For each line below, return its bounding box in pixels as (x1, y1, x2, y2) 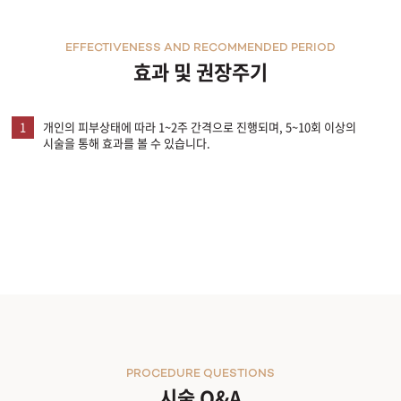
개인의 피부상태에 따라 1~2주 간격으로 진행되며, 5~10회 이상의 (43, 117, 356, 135)
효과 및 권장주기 (133, 55, 268, 86)
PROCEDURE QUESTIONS (126, 367, 275, 380)
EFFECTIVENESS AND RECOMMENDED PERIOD (65, 41, 336, 55)
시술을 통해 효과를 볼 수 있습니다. (43, 133, 210, 151)
